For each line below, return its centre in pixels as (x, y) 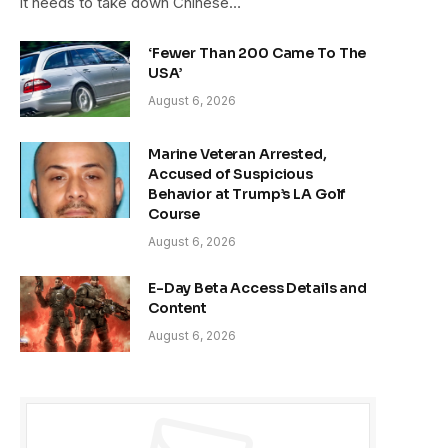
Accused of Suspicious (231, 173)
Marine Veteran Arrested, (237, 153)
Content (178, 307)
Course (174, 213)
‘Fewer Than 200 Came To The (257, 52)
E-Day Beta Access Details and (257, 287)
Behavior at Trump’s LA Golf (247, 193)
